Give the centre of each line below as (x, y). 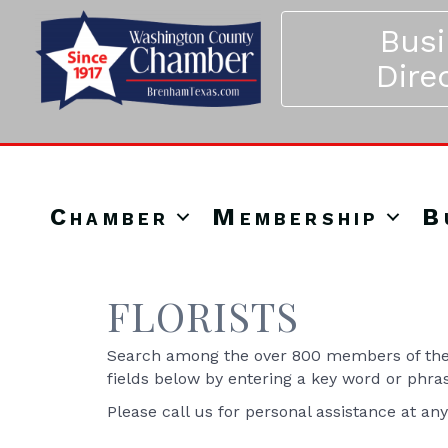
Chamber (110, 217)
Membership (296, 217)
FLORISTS (203, 316)
